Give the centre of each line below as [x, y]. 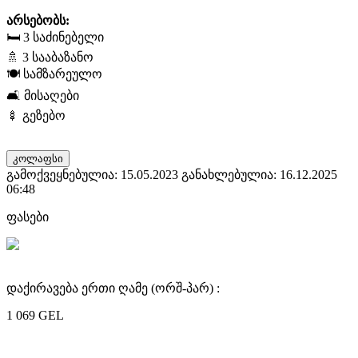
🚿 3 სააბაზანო [50, 57]
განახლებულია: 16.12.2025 [259, 174]
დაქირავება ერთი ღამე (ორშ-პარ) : [113, 288]
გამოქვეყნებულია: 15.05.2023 [92, 174]
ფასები [28, 217]
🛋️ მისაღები [43, 95]
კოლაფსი [38, 158]
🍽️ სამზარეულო [54, 74]
